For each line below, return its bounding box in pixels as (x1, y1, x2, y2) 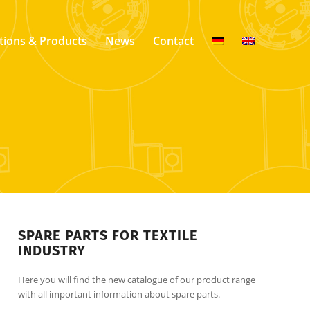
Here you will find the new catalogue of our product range (18, 273, 256, 286)
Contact (153, 33, 194, 48)
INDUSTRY (18, 242, 86, 259)
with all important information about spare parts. (18, 288, 221, 301)
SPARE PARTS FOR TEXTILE (18, 227, 199, 244)
